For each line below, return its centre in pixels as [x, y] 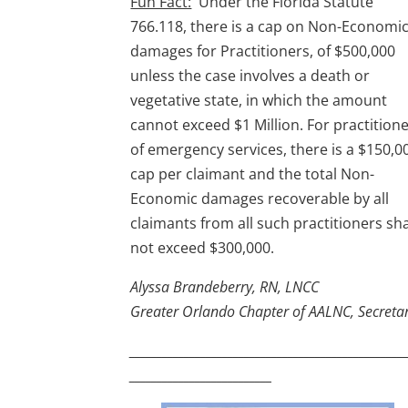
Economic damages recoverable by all [260, 199]
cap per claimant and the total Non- [253, 174]
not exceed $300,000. [203, 248]
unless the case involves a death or [250, 76]
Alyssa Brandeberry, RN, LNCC [225, 287]
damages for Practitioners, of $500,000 [263, 51]
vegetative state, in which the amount [259, 101]
